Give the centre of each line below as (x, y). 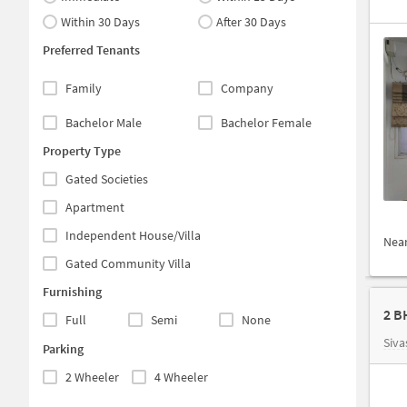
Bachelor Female (266, 122)
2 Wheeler (92, 377)
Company (247, 88)
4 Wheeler (181, 377)
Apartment (95, 207)
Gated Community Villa (128, 263)
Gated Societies (107, 179)
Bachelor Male (104, 122)
